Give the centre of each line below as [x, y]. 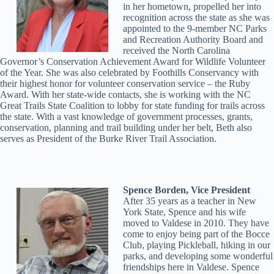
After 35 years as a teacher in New [189, 201]
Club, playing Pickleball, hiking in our [196, 245]
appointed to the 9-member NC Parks [194, 28]
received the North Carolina [176, 50]
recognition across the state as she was [196, 17]
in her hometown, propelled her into [192, 6]
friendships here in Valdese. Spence [191, 267]
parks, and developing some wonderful [198, 256]
